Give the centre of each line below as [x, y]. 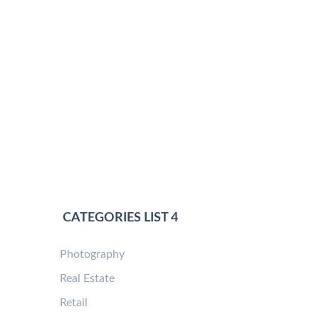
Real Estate [87, 279]
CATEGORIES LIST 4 [119, 218]
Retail [73, 303]
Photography [92, 255]
